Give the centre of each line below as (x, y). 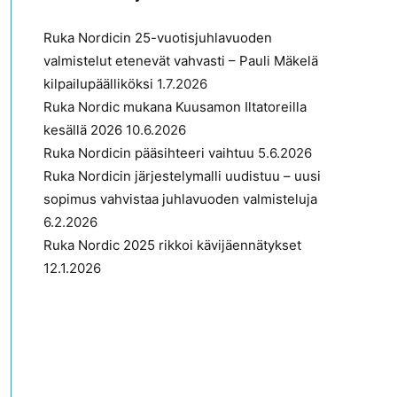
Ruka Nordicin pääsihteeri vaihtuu (149, 153)
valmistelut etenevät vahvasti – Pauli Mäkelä (181, 61)
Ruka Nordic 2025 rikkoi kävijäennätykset (172, 245)
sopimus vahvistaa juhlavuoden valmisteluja (180, 199)
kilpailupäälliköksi (98, 84)
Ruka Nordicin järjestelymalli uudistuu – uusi (182, 176)
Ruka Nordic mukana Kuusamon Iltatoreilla (175, 107)
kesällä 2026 (83, 130)
